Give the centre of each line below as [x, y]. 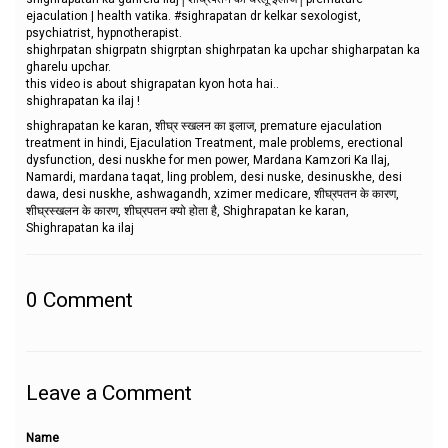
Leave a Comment [109, 392]
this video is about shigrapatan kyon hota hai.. [152, 83]
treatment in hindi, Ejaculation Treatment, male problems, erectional [214, 143]
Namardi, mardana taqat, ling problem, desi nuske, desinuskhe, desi [214, 177]
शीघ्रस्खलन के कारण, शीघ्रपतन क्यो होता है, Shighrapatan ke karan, [187, 211]
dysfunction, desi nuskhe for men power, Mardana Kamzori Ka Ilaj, [208, 160]
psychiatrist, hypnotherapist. [104, 32]
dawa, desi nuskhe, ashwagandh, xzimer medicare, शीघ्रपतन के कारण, [212, 194]
